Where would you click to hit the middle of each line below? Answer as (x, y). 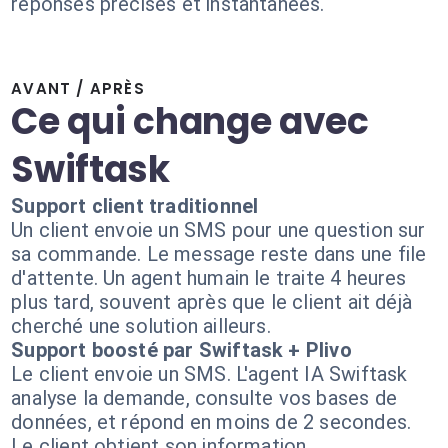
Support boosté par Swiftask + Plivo (181, 350)
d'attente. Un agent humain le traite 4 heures (209, 278)
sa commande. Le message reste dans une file (219, 254)
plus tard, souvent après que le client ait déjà (212, 302)
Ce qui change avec (190, 121)
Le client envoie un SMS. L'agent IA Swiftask (209, 374)
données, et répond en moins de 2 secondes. (211, 422)
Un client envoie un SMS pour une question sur (218, 230)
